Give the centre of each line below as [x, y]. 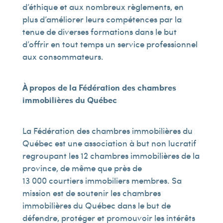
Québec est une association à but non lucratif [109, 143]
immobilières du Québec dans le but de [96, 205]
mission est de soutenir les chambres [91, 193]
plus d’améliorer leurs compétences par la [102, 19]
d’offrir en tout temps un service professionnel [110, 44]
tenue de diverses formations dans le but [99, 31]
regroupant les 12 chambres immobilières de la [111, 155]
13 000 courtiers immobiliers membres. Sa [102, 180]
